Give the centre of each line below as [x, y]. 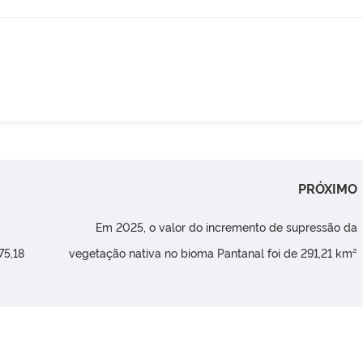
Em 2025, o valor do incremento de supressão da [227, 227]
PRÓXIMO [328, 188]
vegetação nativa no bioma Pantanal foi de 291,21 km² [214, 253]
